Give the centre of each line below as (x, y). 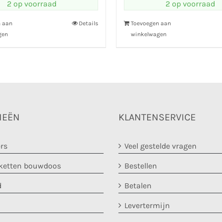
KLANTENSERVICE (157, 117)
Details (88, 23)
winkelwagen (149, 34)
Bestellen (141, 166)
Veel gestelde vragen (161, 146)
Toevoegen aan (151, 23)
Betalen (138, 186)
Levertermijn (147, 205)
